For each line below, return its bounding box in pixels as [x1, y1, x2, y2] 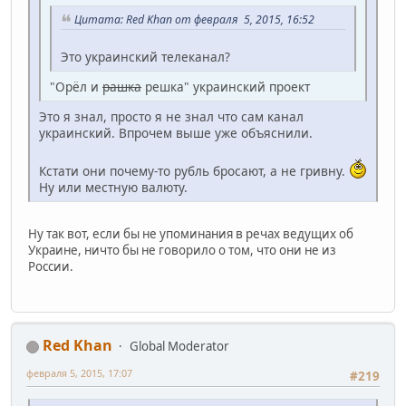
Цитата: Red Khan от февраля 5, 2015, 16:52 [74, 11, 314, 27]
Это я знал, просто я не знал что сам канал [39, 107, 304, 125]
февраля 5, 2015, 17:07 [26, 365, 132, 380]
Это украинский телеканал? [61, 47, 230, 65]
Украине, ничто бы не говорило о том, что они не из [28, 241, 336, 258]
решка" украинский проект [141, 77, 310, 95]
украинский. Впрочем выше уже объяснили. [39, 123, 313, 141]
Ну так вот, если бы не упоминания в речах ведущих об [28, 225, 353, 242]
